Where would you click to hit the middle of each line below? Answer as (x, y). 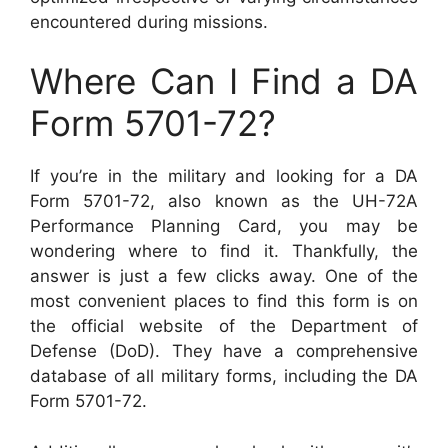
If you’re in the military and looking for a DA (224, 176)
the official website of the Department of (224, 326)
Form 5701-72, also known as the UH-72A (224, 201)
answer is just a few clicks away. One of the (224, 276)
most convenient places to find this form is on (224, 301)
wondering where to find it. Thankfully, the (224, 251)
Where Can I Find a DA (224, 81)
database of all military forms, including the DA (224, 376)
